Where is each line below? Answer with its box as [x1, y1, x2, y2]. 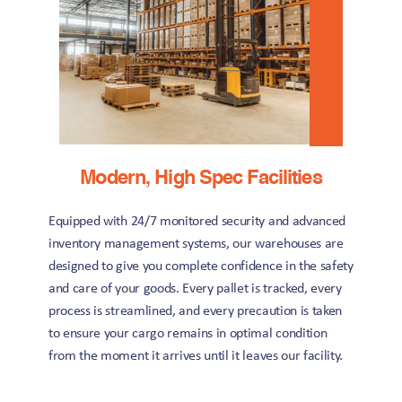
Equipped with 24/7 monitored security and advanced [48, 214, 345, 229]
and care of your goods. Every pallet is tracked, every [48, 282, 342, 296]
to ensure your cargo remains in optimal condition [48, 327, 328, 341]
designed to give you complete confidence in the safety [48, 259, 354, 274]
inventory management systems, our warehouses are [48, 237, 344, 251]
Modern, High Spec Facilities [80, 169, 322, 188]
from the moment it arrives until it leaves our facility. [48, 349, 344, 363]
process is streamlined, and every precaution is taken [48, 304, 343, 319]
